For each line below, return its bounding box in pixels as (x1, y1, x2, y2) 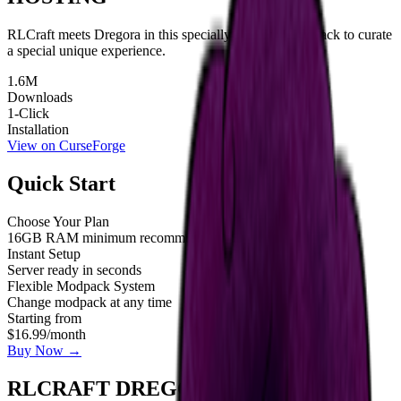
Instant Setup (7, 245, 81, 261)
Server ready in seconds (7, 261, 141, 277)
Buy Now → (7, 342, 81, 358)
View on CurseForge (7, 137, 125, 153)
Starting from (7, 310, 81, 326)
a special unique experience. (7, 42, 166, 58)
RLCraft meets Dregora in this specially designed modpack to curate (7, 26, 392, 42)
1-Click (7, 105, 49, 121)
